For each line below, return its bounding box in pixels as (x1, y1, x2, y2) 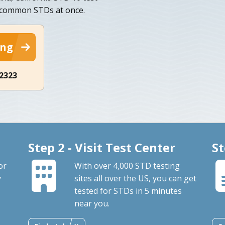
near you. (74, 197, 109, 209)
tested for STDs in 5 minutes (74, 185, 182, 196)
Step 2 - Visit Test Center (28, 139, 175, 156)
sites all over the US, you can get (74, 172, 196, 184)
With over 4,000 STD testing (74, 160, 180, 171)
